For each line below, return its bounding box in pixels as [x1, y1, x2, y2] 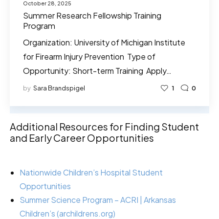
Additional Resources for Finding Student [10, 120, 199, 133]
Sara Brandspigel [33, 84, 85, 92]
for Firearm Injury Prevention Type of [23, 51, 155, 62]
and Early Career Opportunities [10, 131, 154, 144]
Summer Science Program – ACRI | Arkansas [20, 195, 176, 205]
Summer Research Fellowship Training [23, 10, 161, 21]
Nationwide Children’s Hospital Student [20, 167, 163, 178]
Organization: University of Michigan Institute [23, 37, 185, 48]
